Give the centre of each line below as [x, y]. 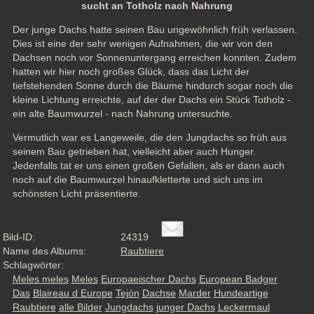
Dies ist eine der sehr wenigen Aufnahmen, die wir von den [142, 44]
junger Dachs [185, 307]
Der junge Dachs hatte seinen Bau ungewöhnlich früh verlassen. [155, 30]
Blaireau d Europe [73, 293]
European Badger [238, 279]
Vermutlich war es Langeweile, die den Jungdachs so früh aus [149, 138]
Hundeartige [241, 293]
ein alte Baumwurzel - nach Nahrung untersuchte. [124, 114]
